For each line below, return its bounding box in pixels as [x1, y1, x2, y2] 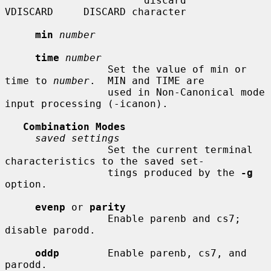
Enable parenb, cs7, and [59, 247, 247, 259]
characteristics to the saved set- [5, 155, 204, 167]
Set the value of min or [5, 63, 108, 75]
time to [5, 74, 53, 87]
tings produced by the [108, 166, 241, 178]
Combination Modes [23, 120, 126, 132]
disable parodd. [5, 224, 96, 236]
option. [5, 178, 47, 190]
